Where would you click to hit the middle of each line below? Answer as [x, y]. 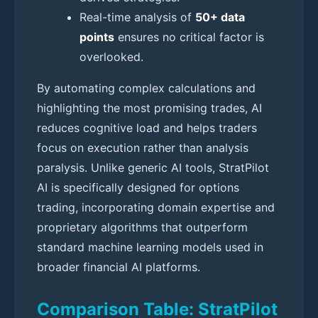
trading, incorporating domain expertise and [156, 207]
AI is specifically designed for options [138, 187]
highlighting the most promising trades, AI [149, 108]
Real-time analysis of [137, 17]
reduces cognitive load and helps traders [147, 127]
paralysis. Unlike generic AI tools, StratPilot [153, 167]
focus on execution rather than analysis [143, 147]
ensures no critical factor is [189, 37]
